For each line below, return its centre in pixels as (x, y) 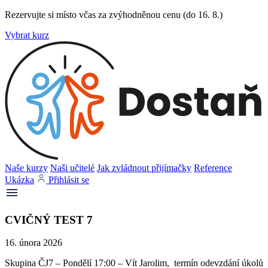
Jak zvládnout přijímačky (144, 168)
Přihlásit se (69, 180)
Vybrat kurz (27, 35)
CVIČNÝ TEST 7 (49, 220)
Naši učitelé (72, 168)
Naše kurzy (26, 168)
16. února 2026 (33, 243)
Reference (213, 168)
